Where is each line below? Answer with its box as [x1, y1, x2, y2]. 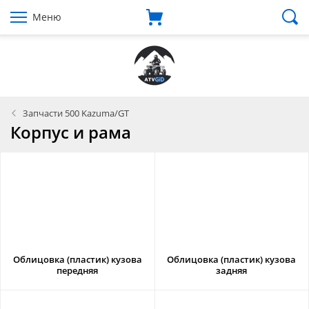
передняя [57, 264, 99, 277]
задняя [216, 264, 248, 277]
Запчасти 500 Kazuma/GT [23, 107, 129, 119]
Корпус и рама [10, 121, 131, 143]
